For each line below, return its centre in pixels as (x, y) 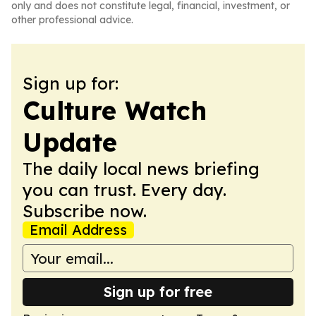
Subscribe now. (85, 211)
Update (70, 142)
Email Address (78, 230)
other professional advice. (72, 20)
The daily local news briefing (141, 169)
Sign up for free (158, 292)
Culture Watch (115, 110)
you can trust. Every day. (124, 190)
